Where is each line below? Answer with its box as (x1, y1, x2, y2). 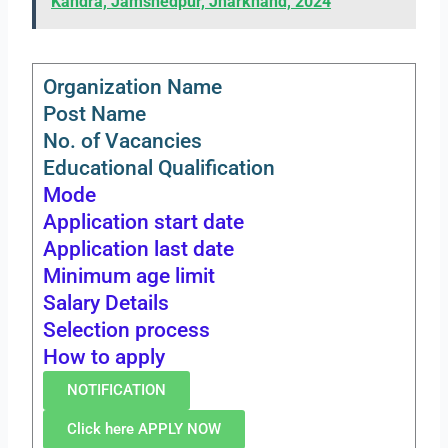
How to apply (43, 345, 166, 370)
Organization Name (43, 75, 223, 100)
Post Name (43, 102, 147, 127)
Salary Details (43, 291, 170, 316)
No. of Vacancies (43, 129, 203, 154)
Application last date (43, 237, 235, 262)
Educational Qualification (43, 156, 276, 181)
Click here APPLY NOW (67, 420, 222, 439)
